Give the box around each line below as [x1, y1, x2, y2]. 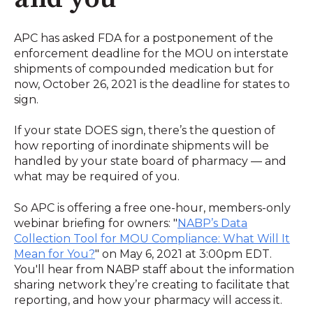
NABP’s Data [177, 216, 247, 230]
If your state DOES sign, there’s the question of [14, 124, 275, 138]
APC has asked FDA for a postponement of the [14, 31, 273, 45]
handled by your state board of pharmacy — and [14, 154, 286, 168]
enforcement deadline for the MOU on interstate [14, 46, 289, 60]
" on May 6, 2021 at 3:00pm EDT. [95, 247, 272, 261]
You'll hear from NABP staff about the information [14, 262, 294, 276]
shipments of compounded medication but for [14, 61, 274, 75]
